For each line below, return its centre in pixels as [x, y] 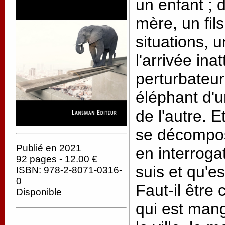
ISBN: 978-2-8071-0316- [69, 170]
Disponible [39, 192]
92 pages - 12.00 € [57, 159]
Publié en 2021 [49, 148]
